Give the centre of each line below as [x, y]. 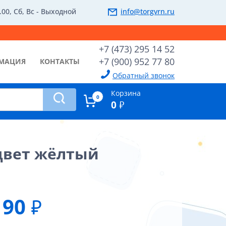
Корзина [126, 93]
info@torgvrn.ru [148, 11]
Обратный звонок [144, 75]
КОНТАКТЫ [60, 61]
